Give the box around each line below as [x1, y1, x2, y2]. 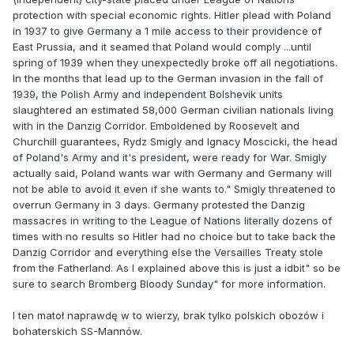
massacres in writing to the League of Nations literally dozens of [13, 214, 332, 228]
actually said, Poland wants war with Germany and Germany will [13, 167, 332, 180]
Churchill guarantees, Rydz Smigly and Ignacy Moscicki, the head [13, 135, 337, 149]
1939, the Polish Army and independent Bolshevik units [13, 88, 283, 101]
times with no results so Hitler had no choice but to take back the [13, 230, 336, 243]
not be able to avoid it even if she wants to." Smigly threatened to [13, 183, 336, 196]
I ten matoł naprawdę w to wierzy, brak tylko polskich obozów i [13, 309, 324, 322]
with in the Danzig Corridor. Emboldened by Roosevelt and [13, 119, 299, 133]
